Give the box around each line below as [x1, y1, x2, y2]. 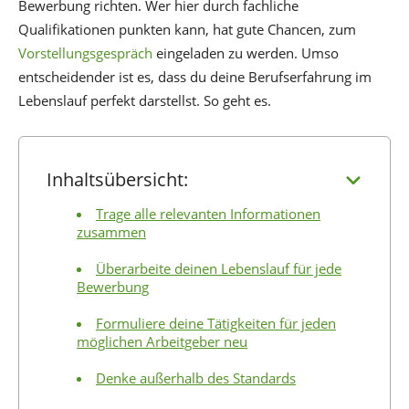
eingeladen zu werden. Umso [152, 44, 339, 63]
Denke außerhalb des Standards [96, 369, 296, 388]
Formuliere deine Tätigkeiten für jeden [96, 314, 336, 333]
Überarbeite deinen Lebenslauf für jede [96, 259, 341, 278]
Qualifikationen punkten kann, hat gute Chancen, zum [18, 20, 356, 39]
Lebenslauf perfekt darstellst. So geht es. [18, 91, 271, 110]
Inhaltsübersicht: [47, 167, 188, 193]
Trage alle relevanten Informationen [96, 204, 320, 224]
